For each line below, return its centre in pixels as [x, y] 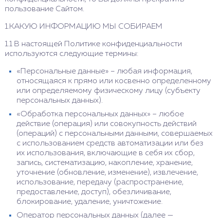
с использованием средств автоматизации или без [110, 144]
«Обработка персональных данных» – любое [100, 114]
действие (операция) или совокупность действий [107, 124]
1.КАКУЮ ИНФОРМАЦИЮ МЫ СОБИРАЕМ [84, 27]
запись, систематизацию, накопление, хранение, [105, 163]
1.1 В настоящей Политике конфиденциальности [93, 44]
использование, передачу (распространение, [100, 182]
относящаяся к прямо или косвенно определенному [114, 81]
